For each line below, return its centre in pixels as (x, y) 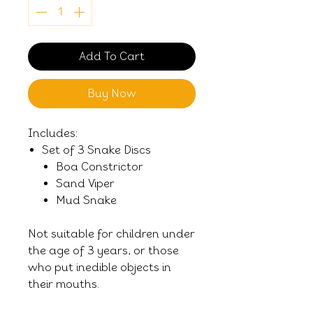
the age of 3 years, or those (103, 250)
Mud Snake (86, 200)
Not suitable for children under (111, 233)
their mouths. (65, 284)
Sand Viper (85, 183)
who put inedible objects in (100, 267)
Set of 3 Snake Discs (96, 150)
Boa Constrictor (100, 166)
